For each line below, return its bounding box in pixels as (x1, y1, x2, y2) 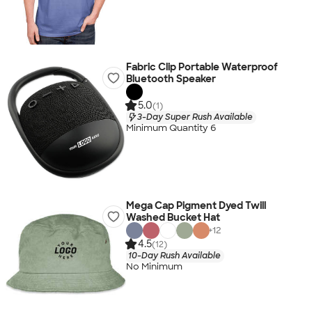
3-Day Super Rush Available (136, 111, 253, 123)
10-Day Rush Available (127, 249, 221, 261)
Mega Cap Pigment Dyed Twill (125, 199, 266, 212)
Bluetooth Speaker (125, 72, 216, 85)
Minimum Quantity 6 (125, 122, 216, 134)
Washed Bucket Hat (125, 211, 220, 224)
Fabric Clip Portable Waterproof (125, 61, 278, 73)
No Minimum (125, 260, 182, 273)
